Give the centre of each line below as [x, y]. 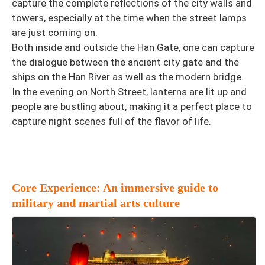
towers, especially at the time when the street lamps [129, 17]
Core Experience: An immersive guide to [115, 187]
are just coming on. [55, 32]
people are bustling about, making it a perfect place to [132, 106]
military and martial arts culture [96, 203]
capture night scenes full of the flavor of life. [112, 121]
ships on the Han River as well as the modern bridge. [128, 77]
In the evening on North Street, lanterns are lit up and [129, 91]
